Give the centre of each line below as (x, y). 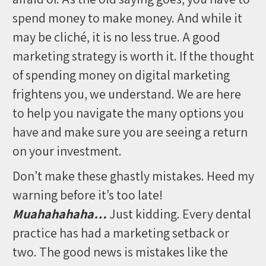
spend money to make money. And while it (127, 18)
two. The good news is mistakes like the (120, 252)
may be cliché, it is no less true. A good (116, 37)
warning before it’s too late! (87, 195)
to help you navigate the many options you (128, 113)
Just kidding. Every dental (179, 214)
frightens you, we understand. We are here (126, 94)
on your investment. (67, 151)
